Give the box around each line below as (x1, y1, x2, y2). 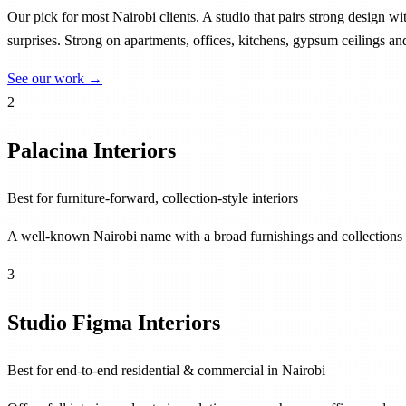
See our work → (7, 69, 102, 87)
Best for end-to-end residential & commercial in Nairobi (7, 361, 325, 379)
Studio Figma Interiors (7, 310, 220, 335)
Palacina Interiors (7, 138, 176, 163)
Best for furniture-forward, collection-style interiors (7, 188, 298, 207)
